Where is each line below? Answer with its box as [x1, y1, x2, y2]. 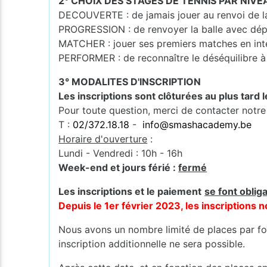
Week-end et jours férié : [58, 161, 179, 173]
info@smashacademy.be [142, 118, 252, 131]
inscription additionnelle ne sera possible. [58, 237, 246, 250]
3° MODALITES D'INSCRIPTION [58, 75, 201, 88]
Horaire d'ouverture [58, 132, 148, 145]
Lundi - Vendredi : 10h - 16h [58, 147, 183, 159]
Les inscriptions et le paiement [58, 185, 202, 197]
